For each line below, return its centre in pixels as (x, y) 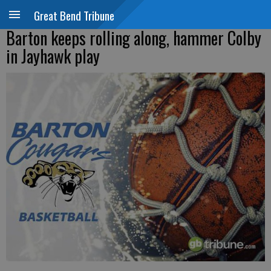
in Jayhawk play (53, 56)
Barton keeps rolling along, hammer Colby (134, 38)
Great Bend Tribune (74, 15)
